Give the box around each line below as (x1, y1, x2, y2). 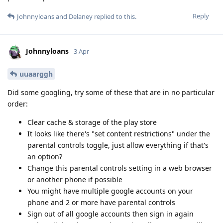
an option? (27, 152, 62, 162)
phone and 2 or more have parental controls (27, 198, 175, 208)
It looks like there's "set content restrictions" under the (27, 129, 210, 139)
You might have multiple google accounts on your (27, 186, 193, 196)
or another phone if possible (27, 175, 122, 185)
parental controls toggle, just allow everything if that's (27, 140, 209, 150)
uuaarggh (19, 69, 53, 79)
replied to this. (93, 11, 136, 21)
